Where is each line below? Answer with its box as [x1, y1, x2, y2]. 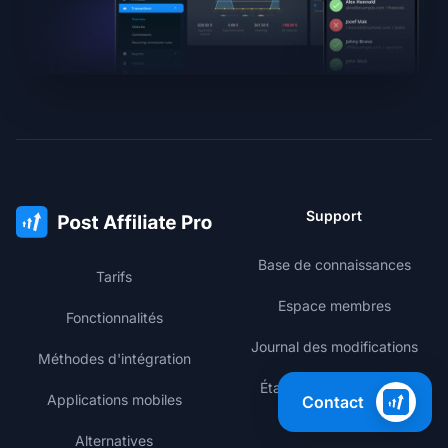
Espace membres [277, 296, 391, 314]
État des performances [259, 378, 409, 396]
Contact [302, 392, 364, 412]
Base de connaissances [257, 255, 411, 273]
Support [306, 206, 362, 224]
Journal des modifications [250, 337, 418, 355]
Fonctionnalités [65, 308, 163, 326]
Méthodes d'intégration [37, 349, 191, 367]
